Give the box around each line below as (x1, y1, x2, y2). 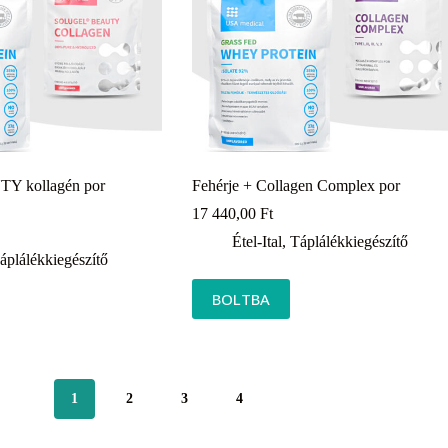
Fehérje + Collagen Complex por (191, 176, 400, 194)
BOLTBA (211, 288, 270, 309)
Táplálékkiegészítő (289, 232, 408, 250)
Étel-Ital (231, 232, 282, 250)
